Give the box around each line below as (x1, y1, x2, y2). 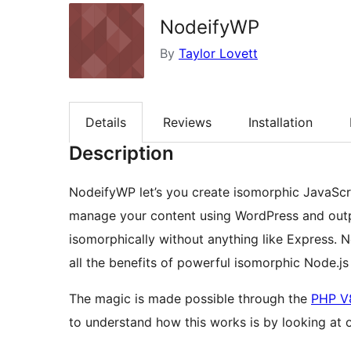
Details (85, 114, 126, 131)
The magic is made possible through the (69, 291, 311, 307)
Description (69, 142, 174, 165)
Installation (248, 114, 313, 131)
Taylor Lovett (179, 45, 258, 61)
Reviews (163, 114, 212, 131)
